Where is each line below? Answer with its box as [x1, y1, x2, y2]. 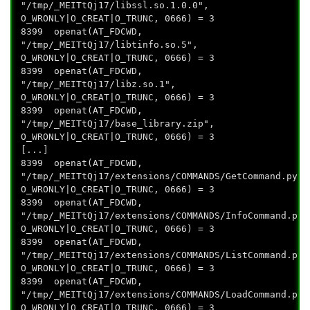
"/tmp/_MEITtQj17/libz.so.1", [21, 79, 176, 90]
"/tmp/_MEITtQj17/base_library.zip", [21, 118, 215, 129]
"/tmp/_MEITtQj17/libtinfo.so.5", [21, 39, 199, 51]
